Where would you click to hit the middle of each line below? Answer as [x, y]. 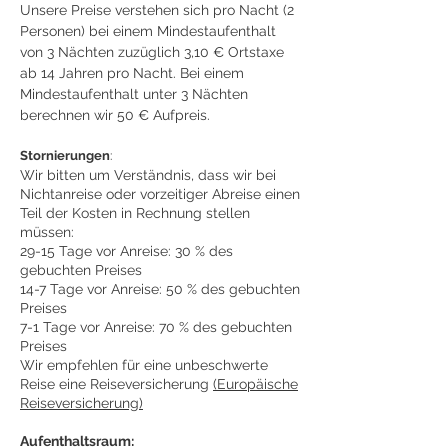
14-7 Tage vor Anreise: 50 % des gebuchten [160, 289]
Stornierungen [65, 155]
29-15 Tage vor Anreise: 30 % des [126, 251]
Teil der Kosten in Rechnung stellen [135, 213]
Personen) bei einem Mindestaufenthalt [148, 31]
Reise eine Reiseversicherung [116, 384]
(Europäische [255, 384]
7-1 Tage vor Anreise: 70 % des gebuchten [156, 327]
